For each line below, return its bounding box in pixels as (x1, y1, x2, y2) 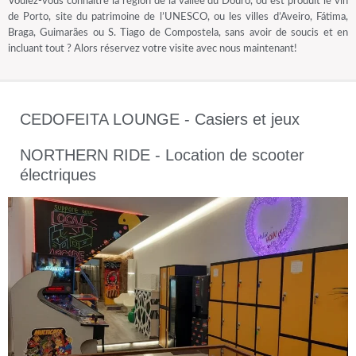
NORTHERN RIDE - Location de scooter (20, 146, 304, 164)
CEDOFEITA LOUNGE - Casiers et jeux (20, 110, 300, 129)
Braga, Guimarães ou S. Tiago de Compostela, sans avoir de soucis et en (8, 28, 348, 39)
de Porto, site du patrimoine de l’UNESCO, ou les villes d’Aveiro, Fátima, (8, 12, 348, 23)
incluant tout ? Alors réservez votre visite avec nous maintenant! (8, 44, 297, 55)
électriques (20, 166, 96, 184)
